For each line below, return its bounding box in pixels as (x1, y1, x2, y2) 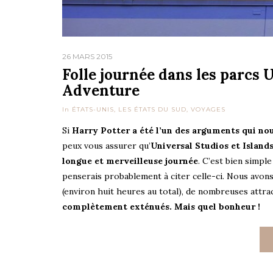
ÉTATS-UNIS (72, 105, 114, 113)
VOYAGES (191, 105, 225, 113)
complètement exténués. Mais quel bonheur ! (62, 200, 260, 212)
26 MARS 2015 (62, 51, 112, 61)
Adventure (62, 80, 140, 100)
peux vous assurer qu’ (62, 140, 151, 151)
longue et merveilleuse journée (62, 155, 198, 166)
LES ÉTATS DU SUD (118, 105, 186, 113)
